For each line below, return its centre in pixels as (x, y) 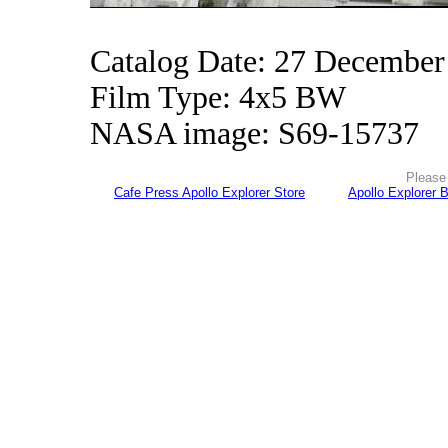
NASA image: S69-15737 (254, 133)
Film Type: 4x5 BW (218, 97)
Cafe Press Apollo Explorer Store (209, 192)
